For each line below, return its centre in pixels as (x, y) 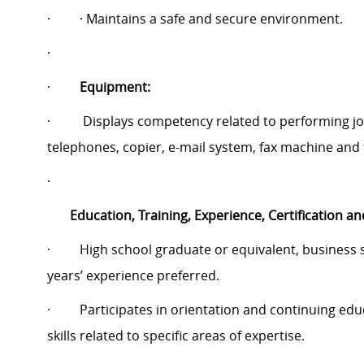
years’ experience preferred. (133, 276)
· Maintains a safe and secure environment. (211, 19)
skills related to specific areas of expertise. (176, 336)
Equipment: (115, 87)
